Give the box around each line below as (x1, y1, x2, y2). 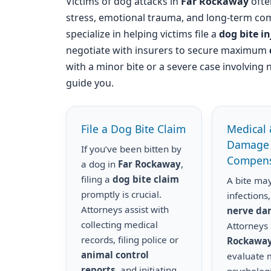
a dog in (81, 158, 118, 170)
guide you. (66, 76, 114, 90)
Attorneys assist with (81, 203, 169, 215)
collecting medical (81, 218, 158, 230)
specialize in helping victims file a (66, 27, 219, 41)
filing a (81, 173, 113, 185)
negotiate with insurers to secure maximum (66, 44, 269, 57)
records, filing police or (81, 233, 178, 246)
